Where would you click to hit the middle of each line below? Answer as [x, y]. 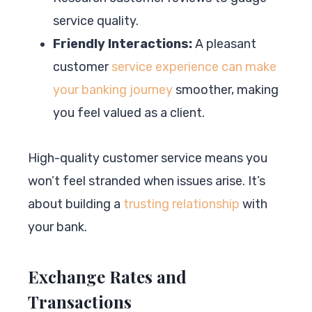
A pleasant [224, 44]
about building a [76, 204]
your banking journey [113, 89]
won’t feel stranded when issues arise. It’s [147, 181]
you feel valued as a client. [129, 112]
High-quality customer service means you [148, 158]
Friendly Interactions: [123, 44]
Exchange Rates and [107, 276]
